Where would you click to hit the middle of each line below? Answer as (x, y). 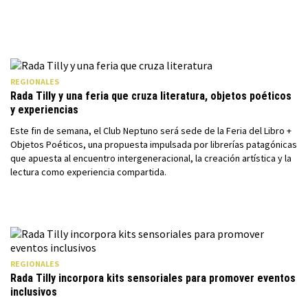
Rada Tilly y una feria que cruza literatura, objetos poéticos (151, 96)
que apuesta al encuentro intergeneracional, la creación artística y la (151, 158)
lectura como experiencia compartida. (88, 172)
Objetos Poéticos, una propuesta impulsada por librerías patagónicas (154, 144)
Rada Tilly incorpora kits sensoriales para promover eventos (153, 278)
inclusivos (34, 292)
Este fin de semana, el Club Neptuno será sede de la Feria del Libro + (151, 131)
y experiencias (44, 110)
